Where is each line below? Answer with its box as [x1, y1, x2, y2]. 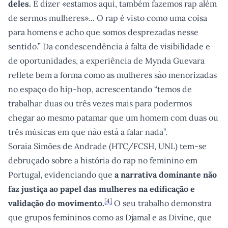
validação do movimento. [8, 198, 104, 208]
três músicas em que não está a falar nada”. [8, 127, 167, 137]
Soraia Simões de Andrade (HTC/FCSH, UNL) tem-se [8, 141, 207, 151]
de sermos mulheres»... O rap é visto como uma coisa [8, 13, 207, 23]
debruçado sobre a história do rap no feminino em [8, 155, 197, 165]
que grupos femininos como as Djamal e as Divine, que [8, 212, 212, 222]
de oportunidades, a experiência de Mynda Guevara [8, 55, 205, 66]
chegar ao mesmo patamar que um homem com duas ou [8, 112, 218, 123]
